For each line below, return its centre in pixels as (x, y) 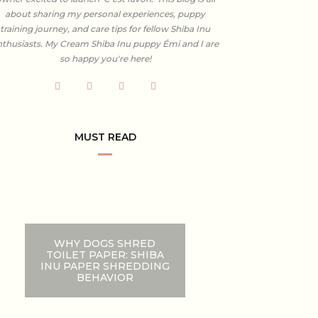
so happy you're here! (105, 58)
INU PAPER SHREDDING (105, 266)
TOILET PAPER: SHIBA (105, 254)
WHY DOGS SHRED (105, 243)
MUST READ (105, 137)
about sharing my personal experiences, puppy (105, 13)
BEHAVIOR (105, 277)
